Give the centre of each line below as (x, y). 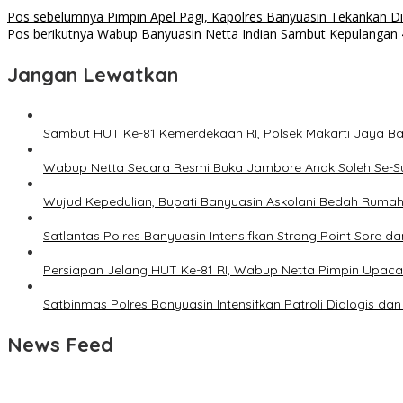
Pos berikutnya (50, 33)
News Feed (60, 344)
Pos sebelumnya (55, 16)
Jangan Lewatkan (93, 74)
